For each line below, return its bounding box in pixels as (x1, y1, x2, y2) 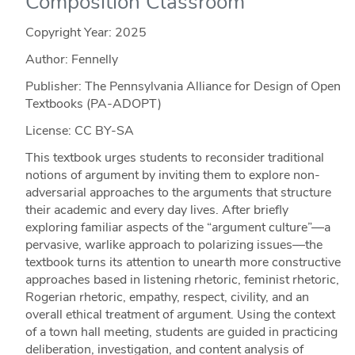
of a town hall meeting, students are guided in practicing (25, 323, 338, 342)
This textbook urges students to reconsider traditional (25, 149, 324, 167)
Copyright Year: (25, 24, 115, 42)
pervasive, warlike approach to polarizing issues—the (25, 236, 323, 254)
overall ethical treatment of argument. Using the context (25, 306, 335, 324)
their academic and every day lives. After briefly (25, 201, 288, 219)
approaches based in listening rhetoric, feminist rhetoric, (25, 271, 339, 289)
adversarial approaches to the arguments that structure (25, 184, 331, 202)
